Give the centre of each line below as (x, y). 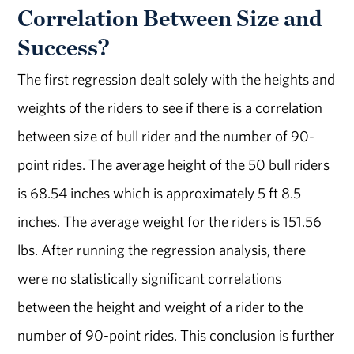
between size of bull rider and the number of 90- (166, 136)
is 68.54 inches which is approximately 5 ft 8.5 (160, 192)
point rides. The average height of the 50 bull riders (174, 164)
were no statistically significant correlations (150, 278)
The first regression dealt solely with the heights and (177, 79)
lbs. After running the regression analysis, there (162, 249)
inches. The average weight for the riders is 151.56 (170, 221)
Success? (64, 47)
